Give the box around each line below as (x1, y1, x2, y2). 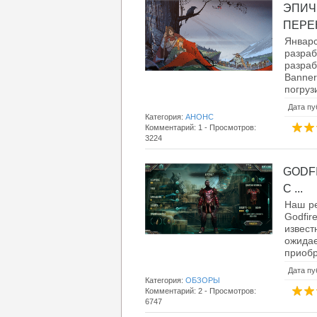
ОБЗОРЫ (185, 276, 220, 284)
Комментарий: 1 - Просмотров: (145, 123, 256, 132)
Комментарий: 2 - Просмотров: (145, 287, 256, 295)
